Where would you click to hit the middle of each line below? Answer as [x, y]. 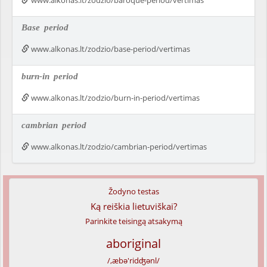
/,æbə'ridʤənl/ [133, 260]
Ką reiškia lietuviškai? [133, 206]
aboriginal [133, 243]
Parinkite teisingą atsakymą [133, 221]
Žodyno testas [133, 191]
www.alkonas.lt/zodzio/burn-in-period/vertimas [114, 98]
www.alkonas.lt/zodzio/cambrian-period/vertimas [118, 147]
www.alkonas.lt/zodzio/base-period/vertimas [110, 49]
